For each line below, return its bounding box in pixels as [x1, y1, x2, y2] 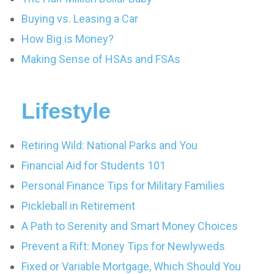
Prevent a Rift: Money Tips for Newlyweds [21, 240, 225, 253]
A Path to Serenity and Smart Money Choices [21, 220, 238, 232]
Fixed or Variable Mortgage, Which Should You [21, 260, 241, 273]
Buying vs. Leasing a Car [21, 12, 138, 25]
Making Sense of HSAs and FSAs [21, 53, 180, 65]
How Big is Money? [21, 32, 114, 45]
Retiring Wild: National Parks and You [21, 139, 198, 152]
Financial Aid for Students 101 [21, 159, 166, 172]
